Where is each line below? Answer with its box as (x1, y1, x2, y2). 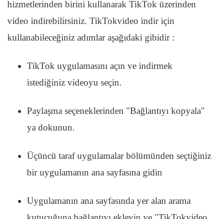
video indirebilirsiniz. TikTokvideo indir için (7, 15, 175, 26)
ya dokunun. (27, 122, 75, 132)
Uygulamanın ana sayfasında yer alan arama (27, 195, 191, 206)
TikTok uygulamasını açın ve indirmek (27, 60, 173, 71)
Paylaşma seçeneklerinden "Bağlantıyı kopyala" (27, 105, 205, 116)
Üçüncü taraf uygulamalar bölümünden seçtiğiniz (27, 150, 211, 161)
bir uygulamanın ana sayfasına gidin (27, 167, 162, 177)
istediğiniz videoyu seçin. (27, 77, 122, 88)
